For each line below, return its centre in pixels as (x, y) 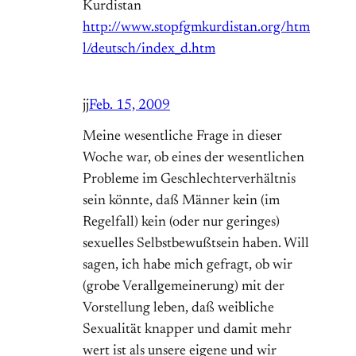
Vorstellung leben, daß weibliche (178, 309)
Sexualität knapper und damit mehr (187, 330)
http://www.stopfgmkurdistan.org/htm (196, 28)
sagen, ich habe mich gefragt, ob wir (188, 266)
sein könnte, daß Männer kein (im (181, 201)
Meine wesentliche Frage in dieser (182, 137)
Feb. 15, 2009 (130, 106)
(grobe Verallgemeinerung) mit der (184, 287)
